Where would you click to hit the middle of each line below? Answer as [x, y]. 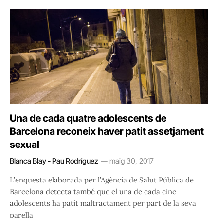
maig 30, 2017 [132, 161]
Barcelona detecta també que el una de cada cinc [93, 192]
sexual [25, 145]
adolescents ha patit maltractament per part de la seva [103, 203]
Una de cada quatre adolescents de [88, 118]
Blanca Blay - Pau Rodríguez [54, 161]
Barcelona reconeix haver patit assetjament [107, 132]
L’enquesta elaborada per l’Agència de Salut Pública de [102, 180]
